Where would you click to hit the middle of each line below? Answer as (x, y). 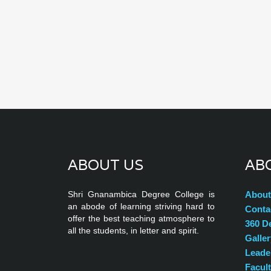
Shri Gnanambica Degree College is (141, 194)
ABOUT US (106, 165)
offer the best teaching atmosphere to (141, 218)
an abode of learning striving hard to (141, 206)
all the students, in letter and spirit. (133, 230)
